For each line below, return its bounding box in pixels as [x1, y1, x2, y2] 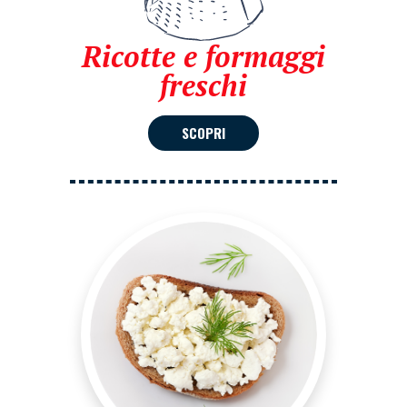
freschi [160, 65, 247, 104]
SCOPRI [182, 122, 225, 143]
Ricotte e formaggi [82, 36, 325, 75]
